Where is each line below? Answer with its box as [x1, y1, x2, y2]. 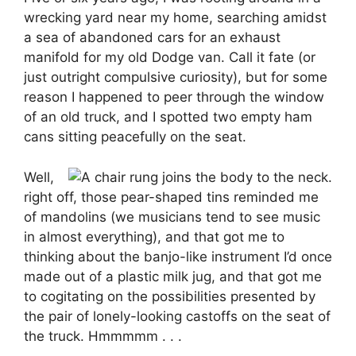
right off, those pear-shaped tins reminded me [24, 188, 319, 205]
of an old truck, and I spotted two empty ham [24, 109, 312, 126]
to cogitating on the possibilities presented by [24, 288, 315, 304]
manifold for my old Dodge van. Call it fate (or [24, 49, 315, 66]
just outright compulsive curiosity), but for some [24, 69, 327, 86]
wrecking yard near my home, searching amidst [24, 10, 327, 26]
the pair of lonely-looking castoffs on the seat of [24, 308, 331, 324]
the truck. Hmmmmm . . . [24, 327, 182, 344]
